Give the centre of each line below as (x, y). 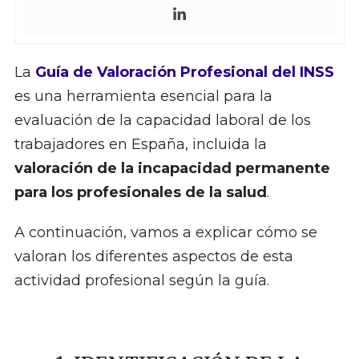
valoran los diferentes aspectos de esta (153, 257)
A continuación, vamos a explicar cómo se (165, 233)
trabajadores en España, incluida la (140, 145)
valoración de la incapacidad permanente (172, 169)
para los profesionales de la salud (140, 193)
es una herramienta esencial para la (143, 97)
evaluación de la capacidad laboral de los (162, 121)
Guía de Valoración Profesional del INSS (184, 73)
